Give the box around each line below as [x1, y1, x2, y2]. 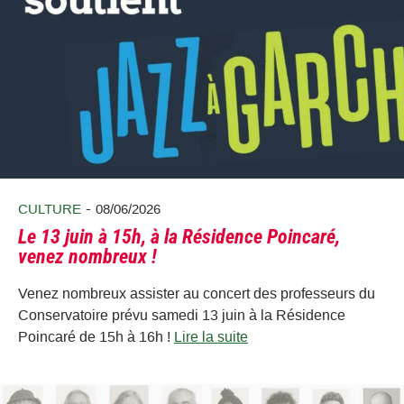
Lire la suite [174, 328, 248, 344]
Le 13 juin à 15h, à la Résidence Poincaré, [18, 225, 340, 248]
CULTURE [18, 201, 81, 217]
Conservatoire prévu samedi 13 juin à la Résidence [18, 307, 345, 323]
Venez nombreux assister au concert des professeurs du [18, 285, 375, 301]
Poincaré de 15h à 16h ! [18, 328, 174, 344]
